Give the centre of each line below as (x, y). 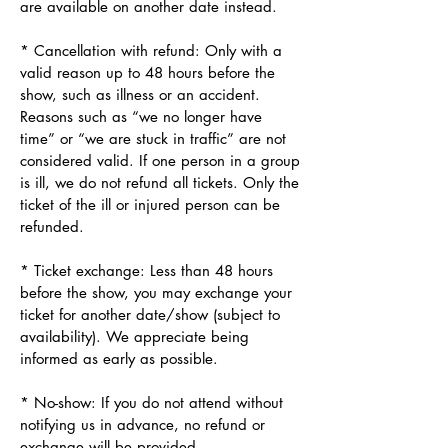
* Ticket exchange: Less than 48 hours (146, 270)
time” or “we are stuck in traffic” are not (153, 138)
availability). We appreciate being (134, 336)
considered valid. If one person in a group (160, 160)
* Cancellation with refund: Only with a (151, 50)
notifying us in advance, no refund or (142, 424)
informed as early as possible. (119, 358)
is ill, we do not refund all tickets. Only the (159, 182)
